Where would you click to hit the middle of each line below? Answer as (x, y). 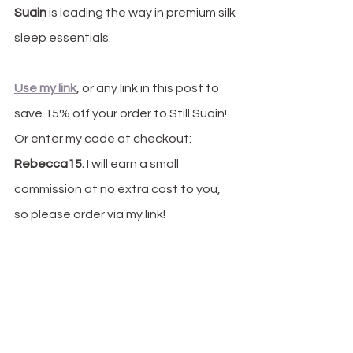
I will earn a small (133, 164)
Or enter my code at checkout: (104, 139)
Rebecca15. (49, 164)
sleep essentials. (63, 38)
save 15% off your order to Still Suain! (122, 114)
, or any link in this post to (149, 89)
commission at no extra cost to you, (119, 190)
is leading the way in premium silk (142, 13)
